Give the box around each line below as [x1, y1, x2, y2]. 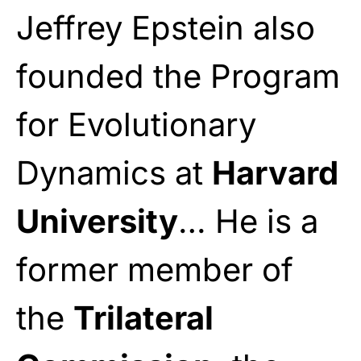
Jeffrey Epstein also [16, 7, 315, 48]
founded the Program [16, 56, 340, 96]
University [16, 201, 178, 241]
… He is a [178, 201, 318, 241]
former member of [16, 249, 293, 289]
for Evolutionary [16, 104, 256, 144]
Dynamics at [16, 152, 212, 193]
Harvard [212, 152, 338, 193]
